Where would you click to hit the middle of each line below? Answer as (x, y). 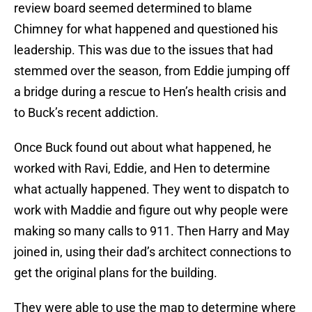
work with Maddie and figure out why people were (151, 210)
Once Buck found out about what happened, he (143, 148)
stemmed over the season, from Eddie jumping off (152, 71)
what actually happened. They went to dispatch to (151, 189)
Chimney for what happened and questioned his (146, 29)
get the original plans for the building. (116, 273)
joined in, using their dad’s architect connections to (153, 252)
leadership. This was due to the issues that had (143, 50)
